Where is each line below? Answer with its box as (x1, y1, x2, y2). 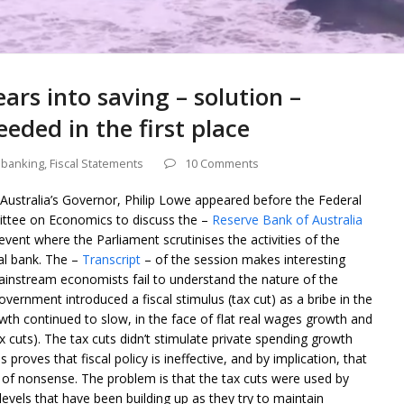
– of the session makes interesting (141, 251, 345, 269)
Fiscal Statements (50, 155, 143, 172)
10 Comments (185, 155, 259, 172)
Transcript (82, 251, 141, 269)
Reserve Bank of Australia (212, 211, 363, 229)
